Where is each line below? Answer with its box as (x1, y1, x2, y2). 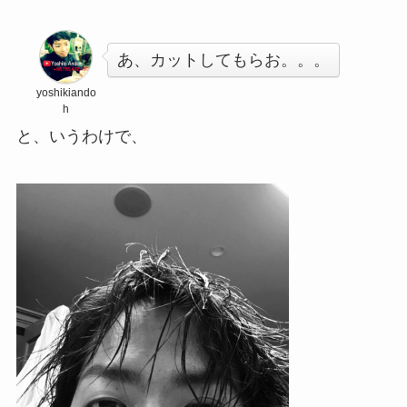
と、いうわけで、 (15, 126, 147, 145)
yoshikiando (35, 85, 96, 99)
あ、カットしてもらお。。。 (116, 50, 330, 69)
